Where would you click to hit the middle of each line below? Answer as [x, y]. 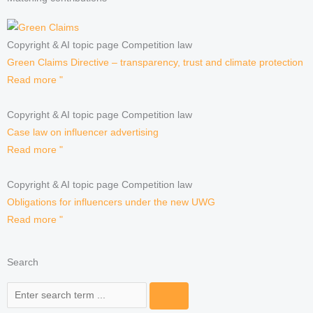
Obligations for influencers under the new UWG [111, 202]
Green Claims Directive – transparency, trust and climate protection [155, 62]
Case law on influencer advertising [83, 132]
